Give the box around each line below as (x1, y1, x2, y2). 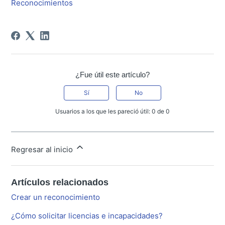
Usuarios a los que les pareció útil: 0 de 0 (55, 107, 170, 115)
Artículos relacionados (11, 177, 109, 187)
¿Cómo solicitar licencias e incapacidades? (11, 210, 163, 220)
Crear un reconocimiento (11, 192, 100, 202)
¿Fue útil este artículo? (75, 70, 150, 79)
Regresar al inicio (11, 144, 75, 154)
